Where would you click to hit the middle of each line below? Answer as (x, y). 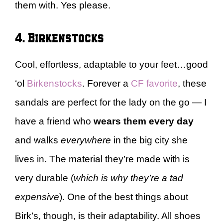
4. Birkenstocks (59, 37)
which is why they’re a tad (128, 178)
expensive (37, 197)
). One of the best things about (124, 197)
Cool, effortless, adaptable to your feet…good (111, 64)
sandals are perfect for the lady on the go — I (111, 102)
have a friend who (54, 121)
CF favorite (154, 83)
